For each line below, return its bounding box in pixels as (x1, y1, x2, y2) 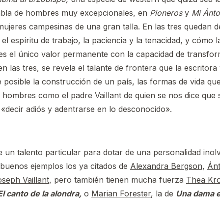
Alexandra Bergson (130, 161, 202, 171)
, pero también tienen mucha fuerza (49, 174, 186, 185)
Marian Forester (91, 188, 151, 198)
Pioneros (150, 7, 182, 18)
